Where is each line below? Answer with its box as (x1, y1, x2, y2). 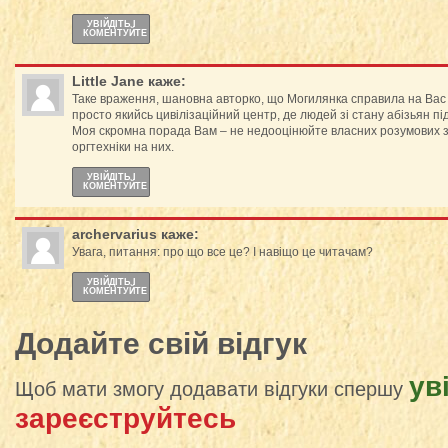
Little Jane (72, 73, 144, 89)
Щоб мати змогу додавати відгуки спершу (15, 378, 409, 400)
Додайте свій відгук (15, 327, 307, 360)
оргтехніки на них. (72, 140, 174, 154)
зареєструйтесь (15, 403, 236, 434)
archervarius (72, 226, 157, 242)
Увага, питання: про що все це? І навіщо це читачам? (72, 245, 373, 259)
